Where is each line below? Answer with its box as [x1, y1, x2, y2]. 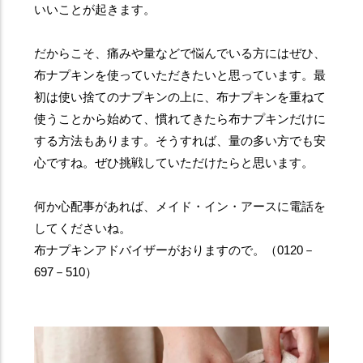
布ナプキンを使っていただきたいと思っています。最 [34, 68, 327, 83]
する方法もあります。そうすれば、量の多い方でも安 [34, 134, 327, 148]
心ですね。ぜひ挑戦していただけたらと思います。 [34, 156, 314, 170]
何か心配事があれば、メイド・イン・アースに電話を [34, 199, 327, 214]
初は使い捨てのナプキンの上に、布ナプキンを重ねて [34, 90, 327, 105]
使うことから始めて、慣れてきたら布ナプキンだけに [34, 112, 327, 126]
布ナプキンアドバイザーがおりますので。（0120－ [34, 243, 316, 258]
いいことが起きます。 [34, 2, 156, 17]
